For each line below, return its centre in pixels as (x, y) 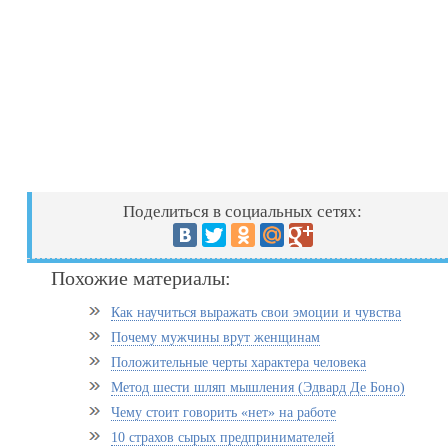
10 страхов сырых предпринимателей (223, 437)
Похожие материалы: (141, 278)
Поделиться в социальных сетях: (243, 211)
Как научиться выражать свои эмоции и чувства (256, 312)
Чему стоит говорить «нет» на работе (224, 412)
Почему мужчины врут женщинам (216, 337)
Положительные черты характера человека (239, 362)
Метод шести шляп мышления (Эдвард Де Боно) (258, 387)
